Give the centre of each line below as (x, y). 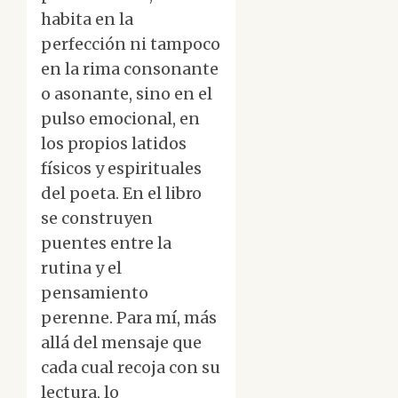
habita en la (87, 20)
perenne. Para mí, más (129, 318)
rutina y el (81, 268)
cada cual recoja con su (131, 368)
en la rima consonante (130, 69)
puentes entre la (106, 243)
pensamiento (95, 293)
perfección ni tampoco (131, 44)
